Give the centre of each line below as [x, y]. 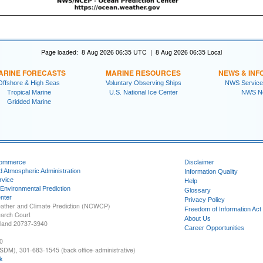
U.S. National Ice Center [143, 92]
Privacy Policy [205, 200]
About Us [198, 219]
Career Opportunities [214, 228]
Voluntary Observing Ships [143, 82]
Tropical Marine [29, 92]
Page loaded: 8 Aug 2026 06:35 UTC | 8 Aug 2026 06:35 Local [131, 52]
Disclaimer [199, 162]
